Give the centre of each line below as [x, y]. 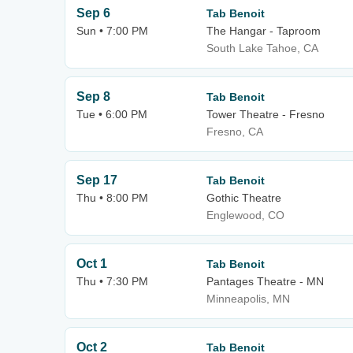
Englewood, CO [245, 215]
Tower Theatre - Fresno [266, 114]
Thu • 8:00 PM [112, 198]
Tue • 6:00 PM [112, 114]
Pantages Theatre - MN [265, 281]
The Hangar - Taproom [264, 31]
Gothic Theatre [244, 198]
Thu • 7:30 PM [112, 281]
